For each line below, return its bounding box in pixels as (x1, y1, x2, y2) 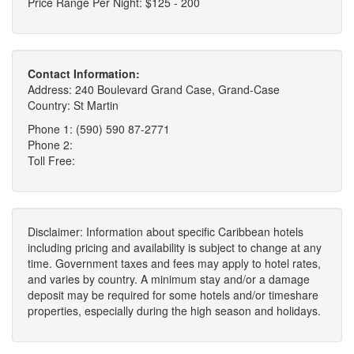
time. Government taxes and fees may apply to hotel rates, (28, 255, 321, 272)
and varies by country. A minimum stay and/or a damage (28, 271, 310, 288)
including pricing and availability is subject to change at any (28, 239, 322, 256)
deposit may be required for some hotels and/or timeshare (28, 287, 318, 303)
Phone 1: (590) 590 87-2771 (28, 121, 170, 137)
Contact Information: (28, 66, 140, 82)
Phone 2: (28, 137, 73, 153)
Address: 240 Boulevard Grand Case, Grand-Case (28, 81, 280, 98)
